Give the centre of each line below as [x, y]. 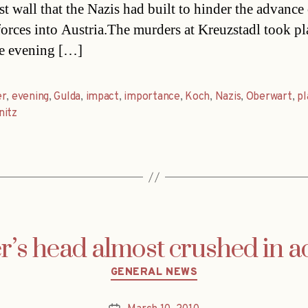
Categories [183, 267]
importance [152, 97]
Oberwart [269, 97]
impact [102, 97]
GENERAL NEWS [154, 273]
